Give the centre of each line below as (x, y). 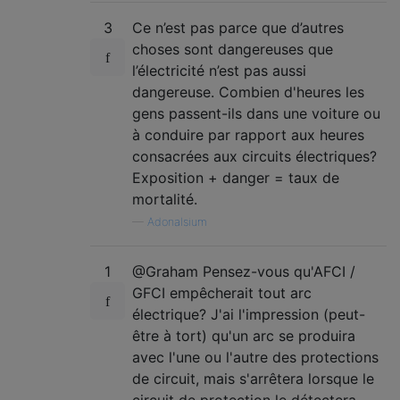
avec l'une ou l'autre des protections (255, 357)
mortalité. (165, 199)
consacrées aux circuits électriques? (254, 156)
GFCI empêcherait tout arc (222, 293)
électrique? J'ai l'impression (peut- (249, 314)
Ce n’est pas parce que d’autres (238, 28)
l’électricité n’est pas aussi (219, 71)
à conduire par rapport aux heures (248, 135)
